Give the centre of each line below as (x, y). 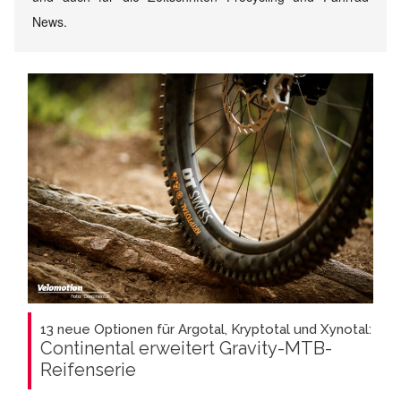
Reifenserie (88, 370)
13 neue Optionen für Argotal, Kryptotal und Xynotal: (206, 330)
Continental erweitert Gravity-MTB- (186, 349)
